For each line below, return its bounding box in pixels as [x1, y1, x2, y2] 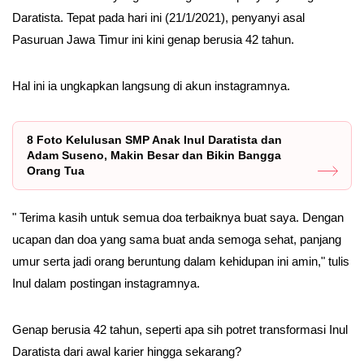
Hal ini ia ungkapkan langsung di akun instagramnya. [12, 79, 290, 93]
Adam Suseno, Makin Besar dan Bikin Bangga [27, 149, 281, 162]
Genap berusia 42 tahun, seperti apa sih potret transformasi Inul [12, 323, 348, 336]
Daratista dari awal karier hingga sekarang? [12, 344, 241, 358]
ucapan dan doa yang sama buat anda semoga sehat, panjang [12, 232, 341, 246]
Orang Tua [27, 164, 84, 177]
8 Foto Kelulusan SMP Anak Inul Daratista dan [27, 133, 282, 146]
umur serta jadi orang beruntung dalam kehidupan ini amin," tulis [12, 254, 349, 268]
